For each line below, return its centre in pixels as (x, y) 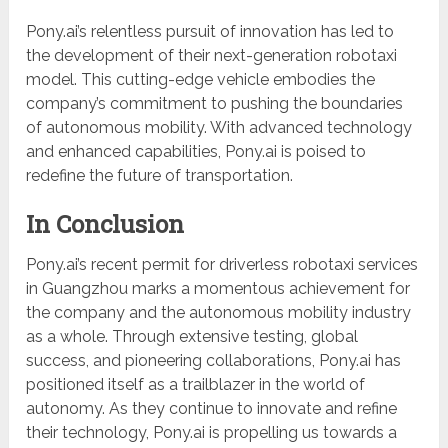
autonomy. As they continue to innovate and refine (212, 409)
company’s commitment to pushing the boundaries (215, 104)
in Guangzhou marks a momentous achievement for (218, 289)
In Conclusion (105, 224)
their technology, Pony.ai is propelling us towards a (212, 433)
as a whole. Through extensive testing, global (192, 337)
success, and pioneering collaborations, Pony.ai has (214, 361)
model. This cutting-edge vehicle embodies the (201, 80)
